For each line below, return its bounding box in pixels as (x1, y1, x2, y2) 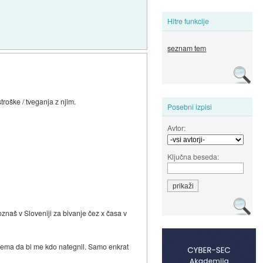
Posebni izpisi (167, 101, 213, 112)
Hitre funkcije (167, 16, 210, 26)
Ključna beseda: (167, 151, 220, 161)
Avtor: (167, 122, 186, 133)
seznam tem (167, 43, 207, 53)
